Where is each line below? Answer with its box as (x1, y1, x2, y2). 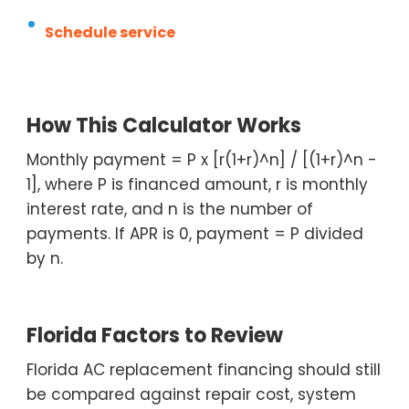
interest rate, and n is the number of (26, 198, 313, 220)
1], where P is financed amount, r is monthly (26, 173, 368, 195)
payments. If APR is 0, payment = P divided (26, 223, 363, 245)
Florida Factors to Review (26, 321, 283, 350)
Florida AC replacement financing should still (26, 359, 381, 381)
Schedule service (45, 21, 175, 43)
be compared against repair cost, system (26, 383, 356, 405)
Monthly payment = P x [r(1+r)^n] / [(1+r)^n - (26, 149, 377, 171)
